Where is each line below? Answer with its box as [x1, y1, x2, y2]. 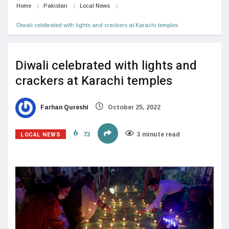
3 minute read [136, 130, 180, 138]
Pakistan [43, 2, 67, 9]
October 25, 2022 [106, 103, 161, 111]
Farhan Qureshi [39, 103, 88, 111]
